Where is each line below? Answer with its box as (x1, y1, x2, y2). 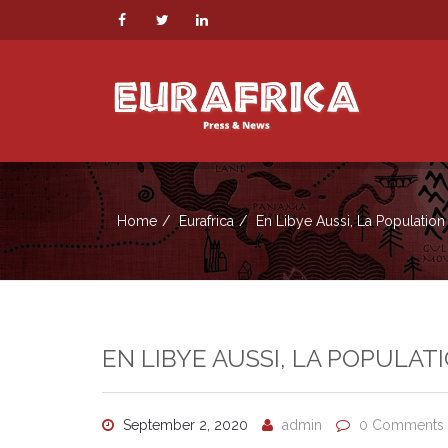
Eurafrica (179, 213, 234, 229)
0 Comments (359, 417, 444, 433)
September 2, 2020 (119, 417, 248, 433)
